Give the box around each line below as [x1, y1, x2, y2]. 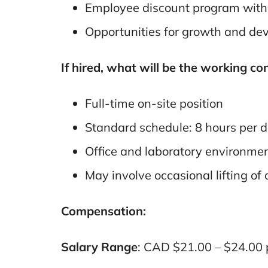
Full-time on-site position [84, 96, 223, 111]
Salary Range [60, 239, 138, 254]
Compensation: [60, 203, 146, 218]
